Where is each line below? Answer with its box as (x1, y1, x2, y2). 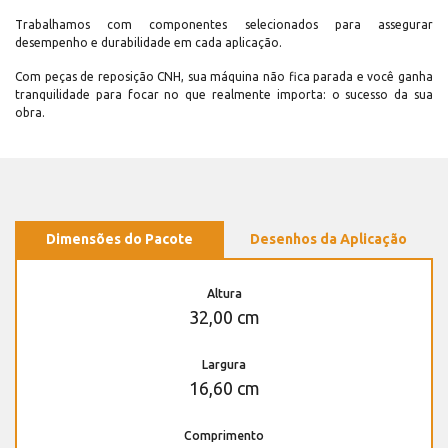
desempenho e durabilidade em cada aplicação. (15, 36, 282, 50)
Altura (206, 287, 242, 301)
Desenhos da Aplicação (250, 231, 407, 248)
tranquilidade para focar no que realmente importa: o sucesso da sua (15, 88, 433, 102)
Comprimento (184, 429, 264, 443)
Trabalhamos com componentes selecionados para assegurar (15, 18, 433, 32)
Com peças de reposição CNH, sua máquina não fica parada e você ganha (15, 70, 433, 84)
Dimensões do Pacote (46, 231, 193, 248)
